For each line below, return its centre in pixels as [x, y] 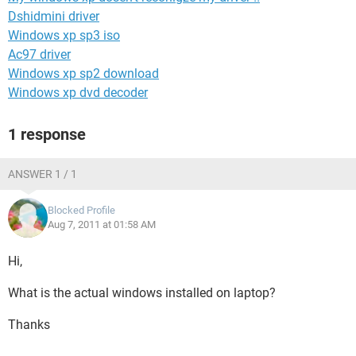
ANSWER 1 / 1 [43, 174]
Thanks [29, 325]
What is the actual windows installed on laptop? [142, 293]
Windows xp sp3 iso [64, 35]
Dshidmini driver [54, 16]
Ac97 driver [39, 54]
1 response [47, 134]
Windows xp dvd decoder [78, 93]
